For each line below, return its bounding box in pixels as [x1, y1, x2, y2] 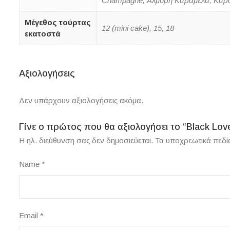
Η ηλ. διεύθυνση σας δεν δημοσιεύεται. [19, 136, 153, 145]
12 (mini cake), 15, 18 [102, 24, 174, 33]
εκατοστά [25, 29, 61, 39]
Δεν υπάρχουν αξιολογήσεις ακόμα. [19, 96, 143, 105]
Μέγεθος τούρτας [25, 18, 91, 27]
